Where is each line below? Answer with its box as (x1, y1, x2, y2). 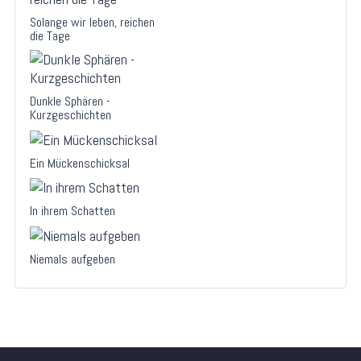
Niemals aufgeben (30, 251, 115, 268)
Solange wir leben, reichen (30, 13, 155, 31)
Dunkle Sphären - (30, 92, 110, 110)
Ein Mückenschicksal (30, 154, 130, 172)
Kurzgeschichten (30, 106, 111, 123)
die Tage (30, 27, 70, 44)
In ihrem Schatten (30, 202, 115, 220)
